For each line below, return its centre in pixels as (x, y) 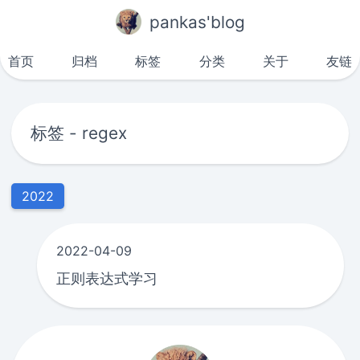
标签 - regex (79, 133)
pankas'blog (197, 22)
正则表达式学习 (107, 278)
